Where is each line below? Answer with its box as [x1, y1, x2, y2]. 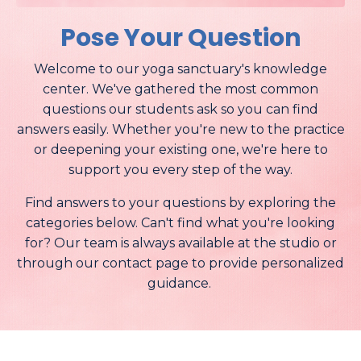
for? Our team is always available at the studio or [24, 235, 337, 251]
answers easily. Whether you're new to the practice [16, 122, 345, 138]
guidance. [147, 276, 214, 292]
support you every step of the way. [68, 162, 293, 178]
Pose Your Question [60, 21, 301, 56]
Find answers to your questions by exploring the [25, 195, 336, 211]
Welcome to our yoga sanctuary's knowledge [34, 61, 327, 77]
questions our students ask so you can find [43, 102, 318, 118]
